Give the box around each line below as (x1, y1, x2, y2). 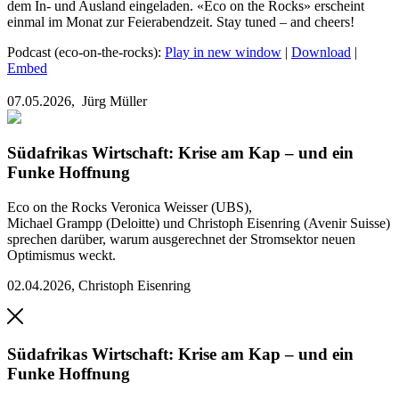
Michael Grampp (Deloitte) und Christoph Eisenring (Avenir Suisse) (7, 216, 390, 232)
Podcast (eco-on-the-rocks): (7, 44, 165, 60)
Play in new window (165, 44, 281, 60)
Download (291, 44, 351, 60)
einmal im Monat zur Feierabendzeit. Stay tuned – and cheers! (7, 13, 354, 29)
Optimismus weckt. (7, 248, 116, 264)
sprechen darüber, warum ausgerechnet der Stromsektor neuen (7, 232, 355, 248)
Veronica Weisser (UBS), (110, 199, 252, 216)
